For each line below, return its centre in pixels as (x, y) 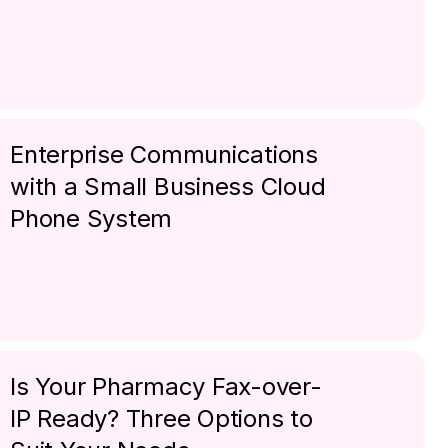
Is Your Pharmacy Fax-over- (166, 386)
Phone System (91, 218)
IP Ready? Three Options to (161, 418)
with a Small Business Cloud (168, 186)
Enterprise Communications (164, 154)
